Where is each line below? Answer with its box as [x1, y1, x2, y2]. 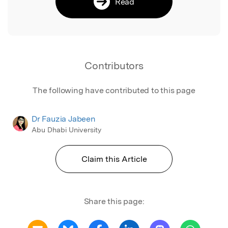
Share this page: [83, 196, 145, 206]
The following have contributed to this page [33, 85, 195, 95]
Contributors [84, 59, 144, 72]
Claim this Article [81, 154, 147, 164]
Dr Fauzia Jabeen [32, 113, 96, 124]
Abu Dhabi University [32, 125, 101, 134]
